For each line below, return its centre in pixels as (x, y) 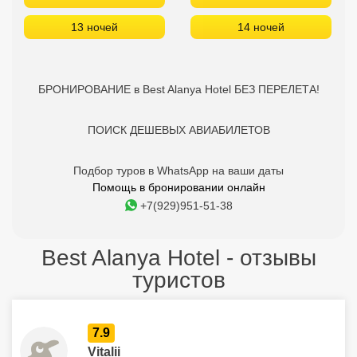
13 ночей (94, 27)
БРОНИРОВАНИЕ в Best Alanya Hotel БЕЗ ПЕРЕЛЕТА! (178, 89)
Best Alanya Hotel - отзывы (178, 258)
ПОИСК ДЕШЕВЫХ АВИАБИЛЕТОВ (178, 130)
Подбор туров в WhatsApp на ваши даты (178, 171)
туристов (178, 280)
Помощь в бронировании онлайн (178, 187)
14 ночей (261, 27)
